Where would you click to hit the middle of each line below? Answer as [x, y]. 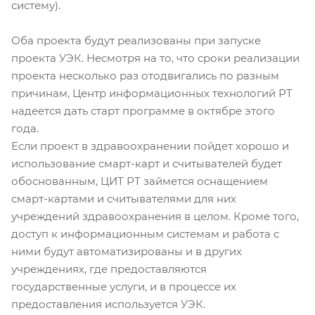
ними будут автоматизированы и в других [127, 251]
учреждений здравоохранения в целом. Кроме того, [155, 216]
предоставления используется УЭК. [108, 304]
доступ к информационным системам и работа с [145, 234]
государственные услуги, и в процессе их [124, 287]
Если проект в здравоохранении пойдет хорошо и [150, 146]
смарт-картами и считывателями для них [124, 199]
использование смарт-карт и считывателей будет [147, 163]
